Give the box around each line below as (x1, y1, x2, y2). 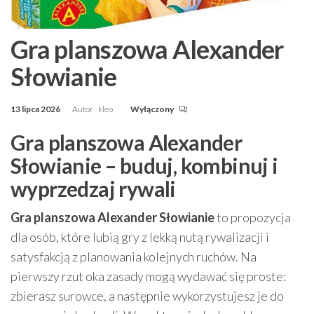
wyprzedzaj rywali (11, 175, 176, 201)
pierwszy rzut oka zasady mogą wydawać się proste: (11, 268, 286, 284)
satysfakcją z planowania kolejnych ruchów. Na (11, 248, 257, 264)
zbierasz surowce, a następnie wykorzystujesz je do (11, 287, 284, 303)
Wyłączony (130, 103, 175, 114)
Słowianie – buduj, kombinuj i (11, 152, 278, 178)
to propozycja (214, 209, 291, 225)
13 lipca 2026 (11, 103, 62, 114)
